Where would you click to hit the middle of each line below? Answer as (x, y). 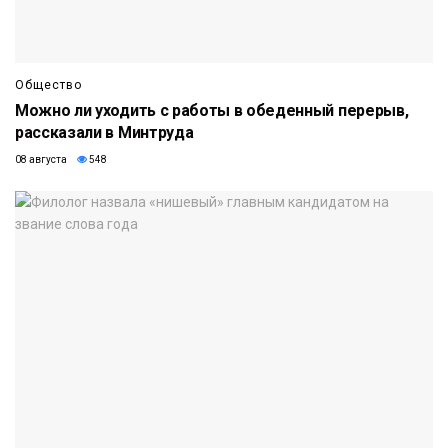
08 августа (41, 160)
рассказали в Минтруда (104, 133)
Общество (48, 85)
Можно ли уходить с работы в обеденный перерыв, (212, 111)
